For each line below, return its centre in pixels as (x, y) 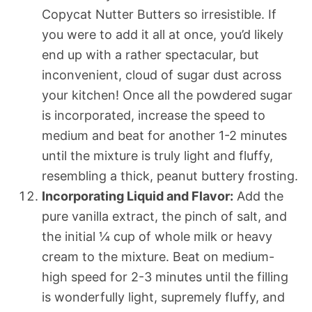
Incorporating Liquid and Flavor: (138, 196)
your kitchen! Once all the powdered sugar (167, 95)
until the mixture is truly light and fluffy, (157, 155)
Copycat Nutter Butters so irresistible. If (159, 14)
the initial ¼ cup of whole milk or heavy (157, 236)
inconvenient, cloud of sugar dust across (162, 75)
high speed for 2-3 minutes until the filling (165, 276)
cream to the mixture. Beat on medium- (158, 256)
